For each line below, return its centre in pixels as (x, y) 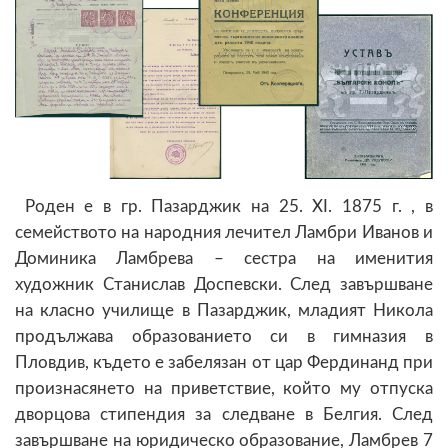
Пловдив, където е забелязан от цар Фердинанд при (224, 362)
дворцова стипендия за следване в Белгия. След (224, 414)
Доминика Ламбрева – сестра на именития (224, 258)
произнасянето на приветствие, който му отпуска (224, 388)
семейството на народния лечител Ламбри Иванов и (224, 232)
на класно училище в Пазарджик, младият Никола (224, 310)
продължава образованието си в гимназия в (224, 336)
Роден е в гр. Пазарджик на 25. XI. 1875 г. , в (224, 206)
